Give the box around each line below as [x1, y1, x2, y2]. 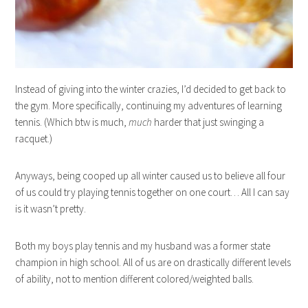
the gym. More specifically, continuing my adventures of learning [15, 99, 283, 113]
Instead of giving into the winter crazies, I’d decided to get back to [15, 82, 287, 96]
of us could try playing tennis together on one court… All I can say [15, 186, 290, 199]
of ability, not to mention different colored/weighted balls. [15, 272, 254, 286]
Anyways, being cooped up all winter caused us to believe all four [15, 169, 286, 183]
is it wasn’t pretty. [15, 202, 87, 216]
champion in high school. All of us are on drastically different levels [15, 256, 291, 269]
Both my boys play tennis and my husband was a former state [15, 239, 271, 253]
